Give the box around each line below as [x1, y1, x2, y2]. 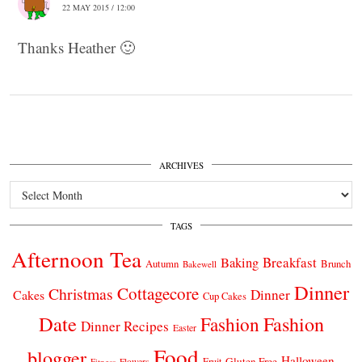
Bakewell [183, 258, 217, 271]
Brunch [321, 256, 351, 271]
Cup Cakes [203, 289, 246, 304]
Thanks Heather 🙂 [18, 36, 135, 57]
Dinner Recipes [80, 317, 169, 336]
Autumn [145, 256, 179, 271]
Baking [221, 254, 259, 272]
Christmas [48, 283, 113, 305]
